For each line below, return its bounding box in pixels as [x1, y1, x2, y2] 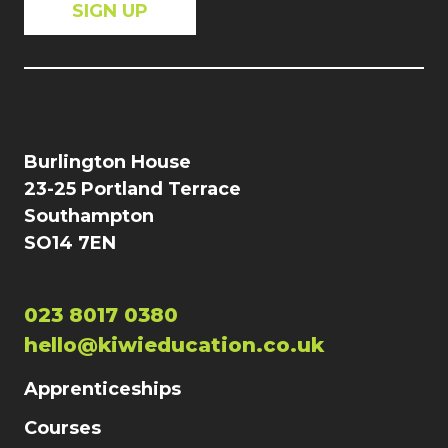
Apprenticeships [24, 378, 181, 400]
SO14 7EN [24, 232, 116, 254]
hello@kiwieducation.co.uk [24, 333, 324, 357]
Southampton [24, 205, 154, 227]
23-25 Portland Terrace [24, 178, 241, 200]
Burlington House [24, 151, 191, 173]
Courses [24, 417, 101, 439]
